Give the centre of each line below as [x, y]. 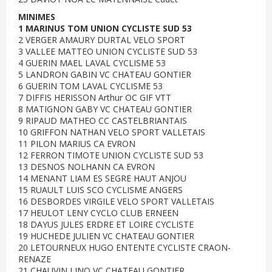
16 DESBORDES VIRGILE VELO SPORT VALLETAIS [116, 201]
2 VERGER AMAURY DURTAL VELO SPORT [102, 40]
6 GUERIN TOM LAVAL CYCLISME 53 [90, 86]
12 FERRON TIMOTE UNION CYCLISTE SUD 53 [111, 155]
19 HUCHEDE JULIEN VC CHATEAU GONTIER [106, 236]
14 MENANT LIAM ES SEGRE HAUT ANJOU [102, 178]
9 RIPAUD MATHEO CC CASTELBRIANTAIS [103, 121]
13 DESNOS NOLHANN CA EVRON [87, 167]
